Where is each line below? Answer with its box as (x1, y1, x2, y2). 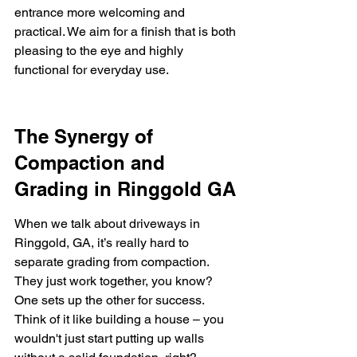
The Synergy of (14, 125, 159, 147)
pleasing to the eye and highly (14, 43, 186, 58)
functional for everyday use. (14, 62, 169, 77)
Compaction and (14, 151, 171, 174)
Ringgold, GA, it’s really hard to (14, 235, 192, 250)
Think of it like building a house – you (14, 312, 227, 327)
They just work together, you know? (14, 273, 216, 288)
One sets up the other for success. (14, 292, 207, 308)
